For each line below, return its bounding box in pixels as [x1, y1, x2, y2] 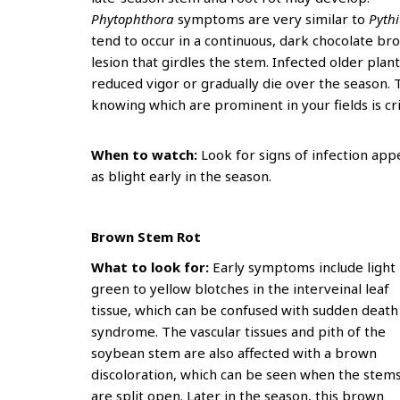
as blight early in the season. [91, 167, 271, 185]
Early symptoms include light [212, 258, 396, 276]
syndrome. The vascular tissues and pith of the [91, 322, 386, 340]
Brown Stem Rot [91, 228, 201, 246]
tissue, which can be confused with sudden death [91, 301, 398, 319]
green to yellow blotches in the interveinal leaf [91, 279, 389, 297]
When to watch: [91, 146, 197, 163]
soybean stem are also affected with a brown [91, 344, 377, 362]
